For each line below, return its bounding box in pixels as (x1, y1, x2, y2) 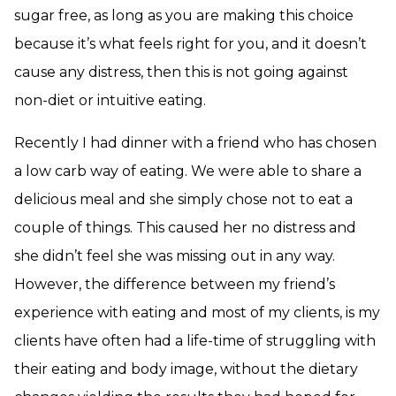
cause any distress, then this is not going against (14, 64, 348, 80)
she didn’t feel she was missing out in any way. (14, 247, 335, 264)
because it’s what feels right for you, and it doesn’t (14, 35, 367, 52)
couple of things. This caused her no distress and (14, 219, 356, 236)
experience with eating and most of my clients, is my (14, 304, 380, 321)
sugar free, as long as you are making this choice (14, 7, 354, 24)
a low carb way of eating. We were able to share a (14, 163, 362, 179)
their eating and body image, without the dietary (14, 361, 358, 377)
